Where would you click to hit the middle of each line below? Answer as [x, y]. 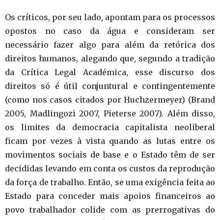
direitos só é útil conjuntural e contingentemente [110, 86]
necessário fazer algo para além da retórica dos [110, 45]
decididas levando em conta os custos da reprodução [110, 168]
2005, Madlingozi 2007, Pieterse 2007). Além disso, [110, 113]
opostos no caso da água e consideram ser [110, 31]
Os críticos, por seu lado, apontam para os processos [110, 17]
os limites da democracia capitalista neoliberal [110, 127]
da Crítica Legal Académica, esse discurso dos [110, 72]
